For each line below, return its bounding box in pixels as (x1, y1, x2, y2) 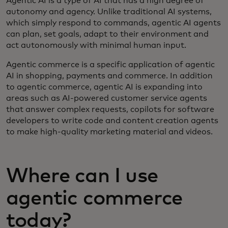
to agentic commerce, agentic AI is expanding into (6, 83, 203, 92)
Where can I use (6, 166, 158, 187)
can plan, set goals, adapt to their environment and (6, 30, 209, 39)
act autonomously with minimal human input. (6, 41, 186, 50)
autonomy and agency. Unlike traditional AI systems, (6, 8, 212, 16)
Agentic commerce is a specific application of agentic (6, 61, 215, 69)
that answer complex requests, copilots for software (6, 105, 214, 114)
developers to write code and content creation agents (6, 117, 218, 125)
